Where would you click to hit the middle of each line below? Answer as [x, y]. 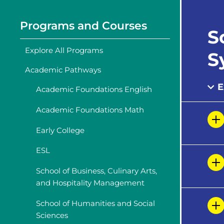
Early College [60, 130]
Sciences [52, 215]
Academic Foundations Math [90, 109]
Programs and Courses [83, 25]
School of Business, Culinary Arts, [96, 171]
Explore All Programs [64, 50]
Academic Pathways [63, 69]
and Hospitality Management [90, 183]
